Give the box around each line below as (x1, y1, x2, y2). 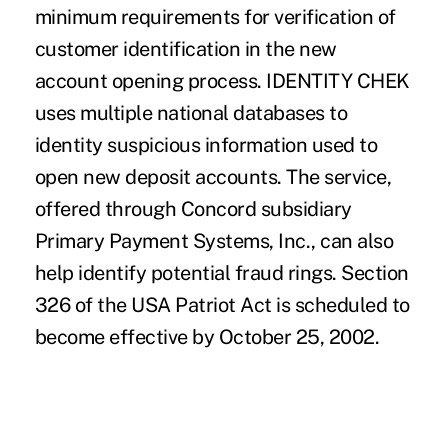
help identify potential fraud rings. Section (34, 260, 409, 285)
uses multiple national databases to (34, 100, 348, 125)
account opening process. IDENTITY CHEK (34, 68, 410, 93)
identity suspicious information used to (34, 132, 378, 157)
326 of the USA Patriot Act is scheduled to (34, 292, 410, 317)
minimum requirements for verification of (34, 4, 396, 29)
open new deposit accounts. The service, (34, 164, 392, 189)
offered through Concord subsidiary (34, 196, 352, 221)
